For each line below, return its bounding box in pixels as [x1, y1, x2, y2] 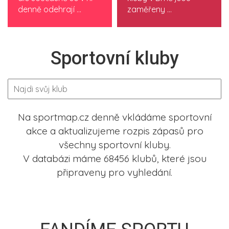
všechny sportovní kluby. [58, 139, 171, 151]
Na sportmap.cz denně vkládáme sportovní [17, 111, 212, 123]
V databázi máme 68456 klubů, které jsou [22, 152, 207, 165]
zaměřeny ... [127, 4, 172, 14]
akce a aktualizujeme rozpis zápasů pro [26, 125, 203, 137]
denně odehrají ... [18, 4, 81, 14]
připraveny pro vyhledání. [57, 166, 172, 178]
